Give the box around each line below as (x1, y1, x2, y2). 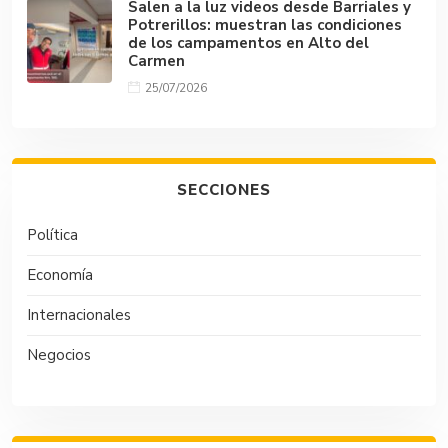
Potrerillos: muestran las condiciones (128, 15, 402, 36)
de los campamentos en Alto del (128, 33, 369, 54)
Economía (27, 265, 93, 286)
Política (27, 225, 78, 246)
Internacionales (27, 305, 131, 326)
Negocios (27, 345, 91, 366)
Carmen (128, 51, 185, 72)
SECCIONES (177, 180, 271, 201)
